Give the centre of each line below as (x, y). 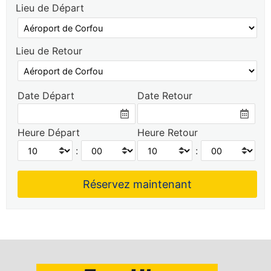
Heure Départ (49, 132)
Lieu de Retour (49, 51)
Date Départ (46, 96)
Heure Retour (168, 132)
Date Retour (165, 96)
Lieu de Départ (50, 8)
